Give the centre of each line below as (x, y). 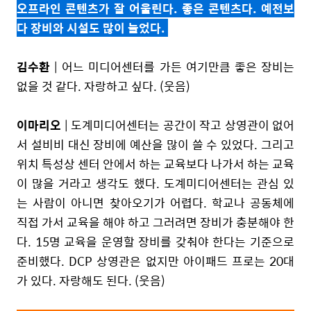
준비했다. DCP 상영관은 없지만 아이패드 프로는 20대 (155, 261)
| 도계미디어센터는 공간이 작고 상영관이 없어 (178, 125)
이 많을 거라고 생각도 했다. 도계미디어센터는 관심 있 (155, 183)
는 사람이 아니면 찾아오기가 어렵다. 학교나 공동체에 (155, 202)
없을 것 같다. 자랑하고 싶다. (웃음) (103, 86)
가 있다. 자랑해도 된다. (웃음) (91, 280)
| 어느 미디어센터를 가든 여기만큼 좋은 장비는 (172, 66)
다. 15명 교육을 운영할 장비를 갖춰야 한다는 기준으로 (155, 241)
